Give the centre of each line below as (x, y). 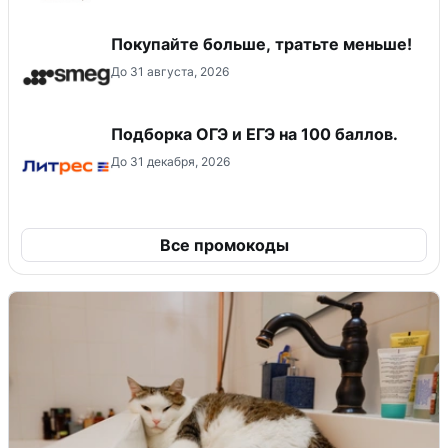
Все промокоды (224, 244)
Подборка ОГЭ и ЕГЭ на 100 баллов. (254, 133)
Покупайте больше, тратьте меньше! (261, 43)
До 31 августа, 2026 (170, 71)
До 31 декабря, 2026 (170, 161)
